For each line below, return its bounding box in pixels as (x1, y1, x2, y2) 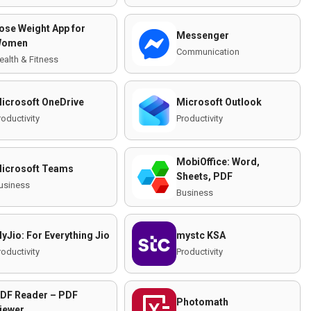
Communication (176, 47, 239, 57)
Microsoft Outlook (176, 96, 262, 108)
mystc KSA (176, 230, 226, 241)
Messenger (176, 30, 229, 41)
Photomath (176, 296, 228, 308)
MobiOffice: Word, (176, 155, 260, 167)
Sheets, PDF (176, 170, 233, 182)
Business (176, 187, 213, 198)
